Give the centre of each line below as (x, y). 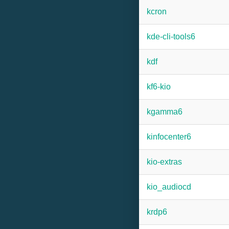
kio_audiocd (169, 187)
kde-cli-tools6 (171, 37)
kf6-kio (159, 87)
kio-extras (164, 162)
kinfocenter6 (169, 137)
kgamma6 (165, 112)
